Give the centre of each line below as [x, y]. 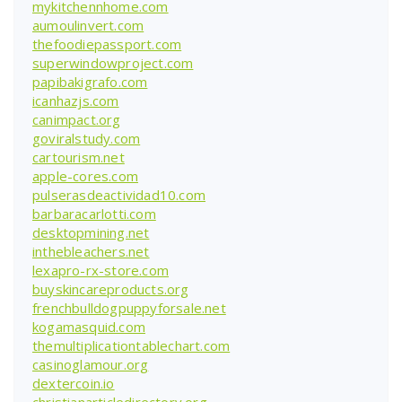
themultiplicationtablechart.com [131, 345]
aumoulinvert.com [88, 25]
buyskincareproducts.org [111, 288]
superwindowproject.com [113, 62]
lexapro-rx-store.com [100, 270]
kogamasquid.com [89, 326]
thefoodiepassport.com [107, 44]
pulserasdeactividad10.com [119, 194]
